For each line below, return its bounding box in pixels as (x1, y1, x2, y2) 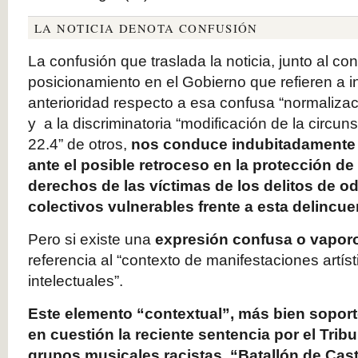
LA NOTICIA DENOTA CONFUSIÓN (34, 20, 258, 36)
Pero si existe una (28, 231, 151, 248)
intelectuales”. (28, 272, 123, 289)
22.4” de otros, (28, 136, 131, 153)
